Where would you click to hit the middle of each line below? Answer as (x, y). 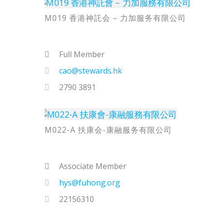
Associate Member (93, 166)
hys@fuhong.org (90, 182)
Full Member (82, 54)
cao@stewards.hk (91, 70)
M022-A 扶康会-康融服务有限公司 (108, 130)
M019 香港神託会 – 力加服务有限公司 (116, 18)
